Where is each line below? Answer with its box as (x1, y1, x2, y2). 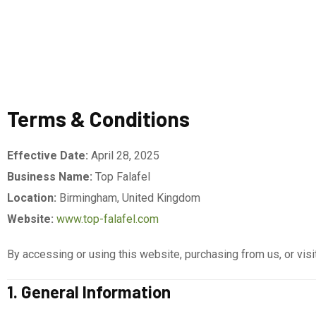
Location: (7, 191, 56, 205)
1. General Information (7, 281, 171, 302)
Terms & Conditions (7, 106, 190, 131)
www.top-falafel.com (56, 212, 159, 226)
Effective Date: (7, 149, 88, 162)
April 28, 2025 (88, 149, 159, 162)
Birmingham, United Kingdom (56, 191, 200, 205)
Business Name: (7, 170, 92, 183)
